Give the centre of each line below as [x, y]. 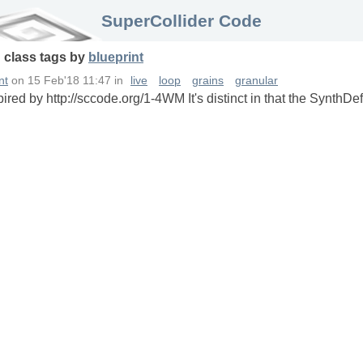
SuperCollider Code [181, 21]
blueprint [116, 58]
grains [208, 81]
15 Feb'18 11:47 [69, 81]
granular [256, 81]
